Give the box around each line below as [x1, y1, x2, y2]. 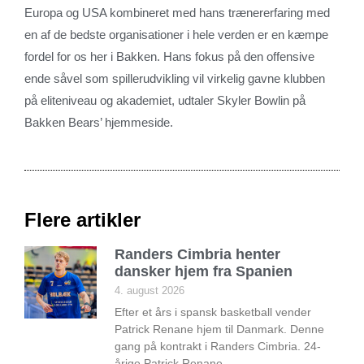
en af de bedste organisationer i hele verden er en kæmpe [24, 27, 328, 41]
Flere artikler [24, 208, 141, 231]
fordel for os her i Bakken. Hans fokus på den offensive [24, 49, 314, 63]
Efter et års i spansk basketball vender [115, 305, 312, 318]
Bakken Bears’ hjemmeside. [24, 115, 173, 129]
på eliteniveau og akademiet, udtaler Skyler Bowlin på [24, 93, 305, 107]
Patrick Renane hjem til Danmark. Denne [115, 322, 325, 336]
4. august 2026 [115, 284, 185, 297]
